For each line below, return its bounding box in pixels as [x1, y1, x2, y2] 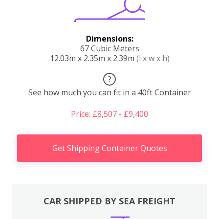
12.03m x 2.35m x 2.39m [49, 52, 136, 64]
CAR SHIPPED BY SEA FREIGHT [44, 195, 175, 207]
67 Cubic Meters [80, 43, 139, 54]
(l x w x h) [136, 52, 170, 64]
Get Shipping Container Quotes [52, 142, 167, 153]
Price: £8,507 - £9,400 [71, 108, 148, 119]
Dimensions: [86, 33, 133, 44]
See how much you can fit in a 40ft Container [28, 87, 191, 98]
